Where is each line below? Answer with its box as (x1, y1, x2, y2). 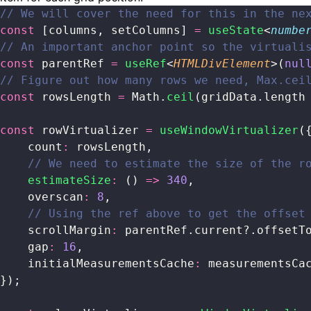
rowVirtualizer (35, 124, 146, 137)
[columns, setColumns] (35, 24, 194, 37)
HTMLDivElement (174, 57, 271, 70)
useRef (118, 57, 167, 70)
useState (201, 24, 264, 37)
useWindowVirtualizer (153, 124, 299, 137)
